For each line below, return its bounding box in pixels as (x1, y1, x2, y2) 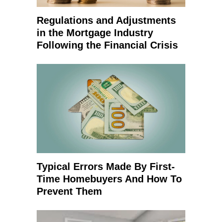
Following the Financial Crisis (37, 40, 178, 51)
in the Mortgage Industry (37, 27, 153, 38)
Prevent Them (37, 186, 102, 197)
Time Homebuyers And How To (37, 173, 182, 184)
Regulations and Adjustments (37, 15, 176, 26)
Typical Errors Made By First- (37, 161, 175, 172)
